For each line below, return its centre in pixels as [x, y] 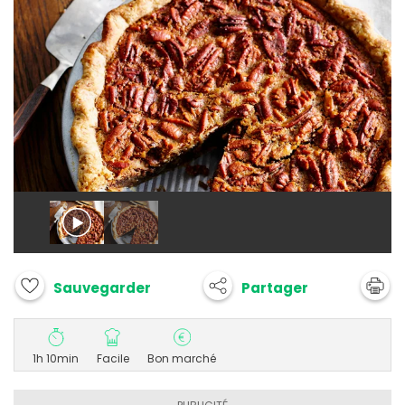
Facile [113, 359]
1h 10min [56, 359]
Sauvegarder [102, 288]
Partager [275, 287]
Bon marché [182, 359]
